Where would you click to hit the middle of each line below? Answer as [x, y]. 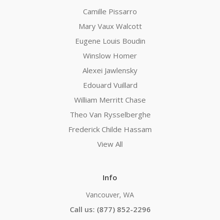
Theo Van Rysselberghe [110, 115]
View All [110, 144]
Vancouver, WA [110, 195]
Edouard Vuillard [110, 85]
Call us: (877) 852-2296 [110, 209]
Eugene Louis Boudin [110, 41]
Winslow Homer [110, 56]
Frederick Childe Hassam [110, 129]
